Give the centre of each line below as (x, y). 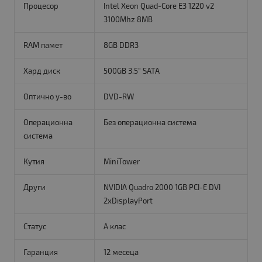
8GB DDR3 (121, 45)
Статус (35, 227)
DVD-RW (118, 97)
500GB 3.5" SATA (131, 71)
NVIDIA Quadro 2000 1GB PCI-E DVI (162, 187)
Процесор (41, 6)
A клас (114, 227)
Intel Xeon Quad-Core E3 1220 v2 (158, 6)
